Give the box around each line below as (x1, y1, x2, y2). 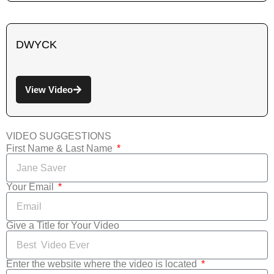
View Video (25, 84, 73, 95)
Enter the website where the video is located (6, 259, 199, 270)
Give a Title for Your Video (6, 220, 119, 231)
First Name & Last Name (6, 143, 115, 154)
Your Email (6, 182, 56, 193)
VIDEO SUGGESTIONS (6, 131, 111, 142)
